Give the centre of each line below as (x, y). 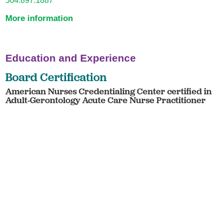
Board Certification (56, 77)
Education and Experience (71, 58)
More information (39, 18)
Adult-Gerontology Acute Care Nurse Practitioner (106, 100)
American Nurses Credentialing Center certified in (109, 91)
